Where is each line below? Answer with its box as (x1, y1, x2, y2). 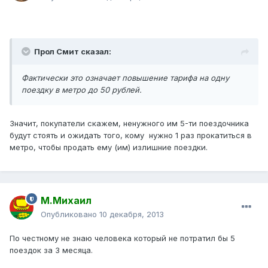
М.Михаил (41, 194, 92, 207)
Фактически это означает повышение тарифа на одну (22, 73, 229, 83)
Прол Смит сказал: (34, 47, 111, 57)
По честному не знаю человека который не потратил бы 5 (10, 233, 235, 243)
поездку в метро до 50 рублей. (22, 85, 142, 95)
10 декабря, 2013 (99, 209, 164, 220)
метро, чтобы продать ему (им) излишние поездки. (10, 142, 208, 153)
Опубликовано (41, 209, 99, 220)
